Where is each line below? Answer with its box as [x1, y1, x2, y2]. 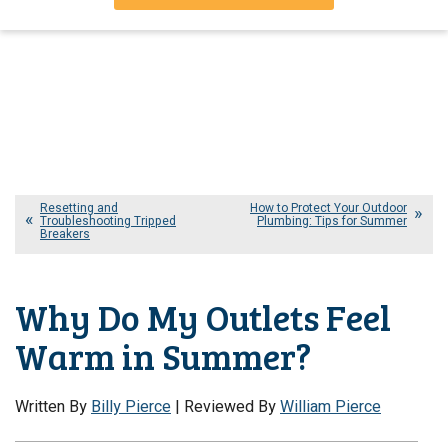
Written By [15, 394, 91, 419]
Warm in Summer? [15, 330, 311, 380]
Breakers [40, 224, 90, 243]
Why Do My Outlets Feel [15, 291, 391, 341]
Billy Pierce [91, 394, 171, 419]
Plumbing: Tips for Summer [257, 211, 407, 230]
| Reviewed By [171, 394, 280, 419]
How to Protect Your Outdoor [250, 198, 407, 217]
